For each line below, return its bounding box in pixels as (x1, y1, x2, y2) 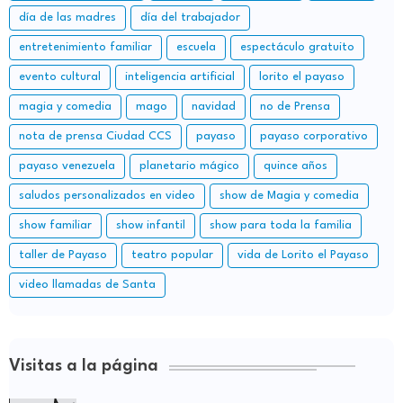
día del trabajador (140, 12, 240, 24)
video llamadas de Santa (19, 279, 156, 291)
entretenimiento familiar (19, 41, 152, 54)
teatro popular (131, 249, 213, 262)
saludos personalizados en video (19, 190, 195, 202)
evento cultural (19, 71, 101, 84)
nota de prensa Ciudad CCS (19, 130, 172, 143)
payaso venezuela (19, 160, 115, 173)
